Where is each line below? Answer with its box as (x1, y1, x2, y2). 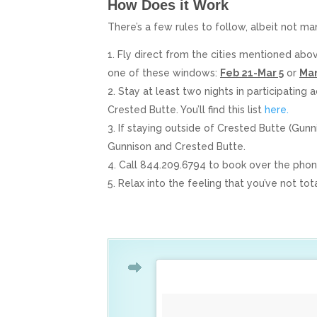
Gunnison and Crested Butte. (108, 140, 246, 152)
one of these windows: (108, 67, 220, 79)
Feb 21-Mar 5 (220, 67, 284, 79)
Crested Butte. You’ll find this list (108, 103, 265, 115)
